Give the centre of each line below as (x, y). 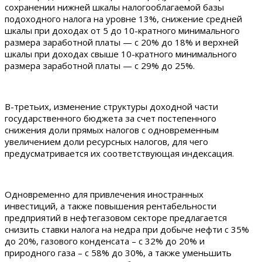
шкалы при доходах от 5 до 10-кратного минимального (122, 30)
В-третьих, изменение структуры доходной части (111, 106)
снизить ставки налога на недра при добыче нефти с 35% (127, 229)
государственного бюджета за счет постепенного (111, 118)
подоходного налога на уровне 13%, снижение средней (123, 18)
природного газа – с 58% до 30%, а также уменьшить (118, 252)
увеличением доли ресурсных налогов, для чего (106, 141)
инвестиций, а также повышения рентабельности (111, 206)
